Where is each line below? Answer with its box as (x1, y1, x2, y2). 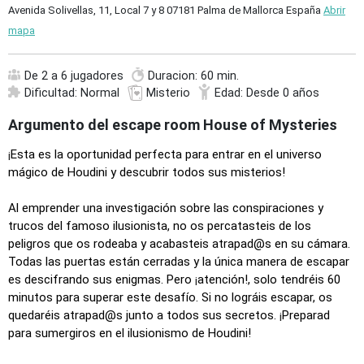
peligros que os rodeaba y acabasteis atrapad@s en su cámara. (8, 236, 350, 251)
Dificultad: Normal (24, 85, 119, 100)
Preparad (282, 307, 330, 323)
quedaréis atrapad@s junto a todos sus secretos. (8, 307, 279, 323)
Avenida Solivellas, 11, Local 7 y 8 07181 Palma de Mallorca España (8, 3, 323, 16)
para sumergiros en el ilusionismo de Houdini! (8, 325, 251, 340)
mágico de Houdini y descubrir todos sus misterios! (8, 164, 285, 180)
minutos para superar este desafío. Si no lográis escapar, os (8, 289, 332, 305)
